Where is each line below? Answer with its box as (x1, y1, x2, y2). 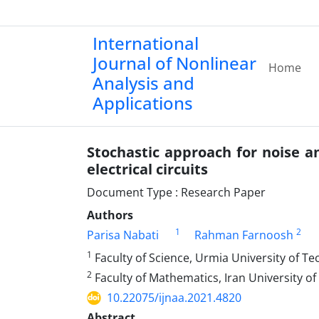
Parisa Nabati (87, 227, 159, 243)
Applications (93, 91, 193, 115)
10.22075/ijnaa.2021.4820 (107, 290, 241, 305)
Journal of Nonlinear (93, 51, 256, 75)
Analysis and (93, 71, 194, 95)
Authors (87, 207, 133, 223)
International (93, 31, 199, 55)
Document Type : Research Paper (87, 184, 266, 200)
